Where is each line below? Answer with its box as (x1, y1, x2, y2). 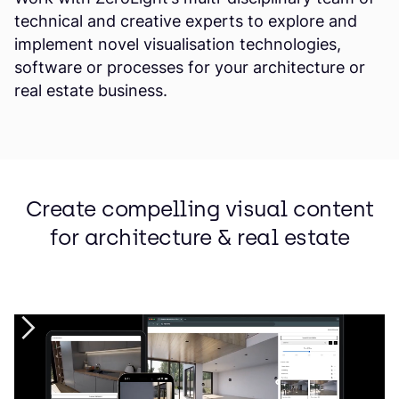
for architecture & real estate (49, 224, 350, 250)
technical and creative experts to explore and (14, 11, 357, 30)
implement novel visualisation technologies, (14, 34, 341, 53)
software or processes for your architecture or (14, 57, 365, 77)
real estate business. (14, 80, 167, 100)
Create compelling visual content (25, 195, 374, 222)
